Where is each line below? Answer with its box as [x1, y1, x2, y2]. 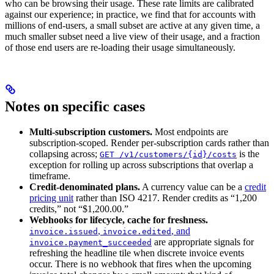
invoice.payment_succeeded [29, 238, 152, 248]
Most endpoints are [152, 127, 228, 138]
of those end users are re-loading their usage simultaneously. [5, 42, 235, 53]
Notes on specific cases [5, 98, 145, 114]
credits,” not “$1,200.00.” [29, 204, 128, 215]
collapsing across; [29, 149, 100, 160]
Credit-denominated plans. [29, 182, 140, 193]
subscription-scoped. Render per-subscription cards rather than [29, 138, 269, 149]
